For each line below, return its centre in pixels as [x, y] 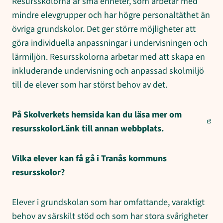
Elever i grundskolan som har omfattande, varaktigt [108, 202]
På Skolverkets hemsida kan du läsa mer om [97, 114]
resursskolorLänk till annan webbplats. [88, 128]
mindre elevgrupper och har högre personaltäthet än [111, 15]
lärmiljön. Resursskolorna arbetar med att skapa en [109, 57]
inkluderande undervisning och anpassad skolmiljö [108, 71]
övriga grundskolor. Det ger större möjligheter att [104, 29]
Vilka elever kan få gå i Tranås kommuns [89, 158]
